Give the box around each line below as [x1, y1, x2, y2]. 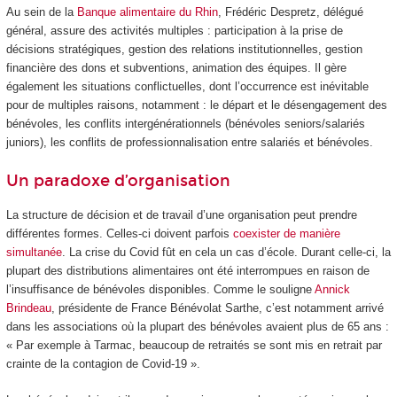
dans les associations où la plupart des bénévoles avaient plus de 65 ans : [5, 320, 389, 334]
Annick [314, 283, 350, 297]
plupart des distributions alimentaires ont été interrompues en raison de [5, 264, 370, 278]
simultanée [5, 245, 62, 260]
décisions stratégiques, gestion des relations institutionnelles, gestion [5, 43, 362, 57]
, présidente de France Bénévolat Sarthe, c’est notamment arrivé [51, 301, 384, 315]
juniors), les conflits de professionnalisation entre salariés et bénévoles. [5, 136, 373, 150]
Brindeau [5, 301, 51, 315]
